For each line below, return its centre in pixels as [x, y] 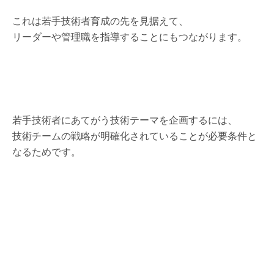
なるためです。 [46, 151]
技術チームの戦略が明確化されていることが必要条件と [135, 135]
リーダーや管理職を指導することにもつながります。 [130, 36]
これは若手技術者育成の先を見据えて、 [100, 20]
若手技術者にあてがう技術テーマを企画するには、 [125, 120]
